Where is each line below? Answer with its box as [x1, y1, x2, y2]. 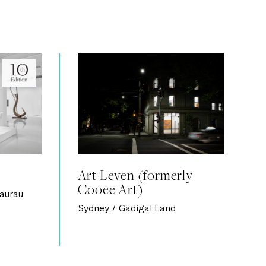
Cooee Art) [77, 180, 144, 198]
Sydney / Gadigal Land [77, 204, 176, 214]
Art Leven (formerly [77, 166, 193, 184]
